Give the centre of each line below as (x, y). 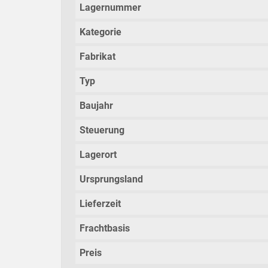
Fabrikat (98, 57)
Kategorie (100, 32)
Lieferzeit (100, 204)
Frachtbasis (105, 229)
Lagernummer (110, 8)
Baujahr (96, 106)
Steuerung (102, 130)
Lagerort (98, 155)
